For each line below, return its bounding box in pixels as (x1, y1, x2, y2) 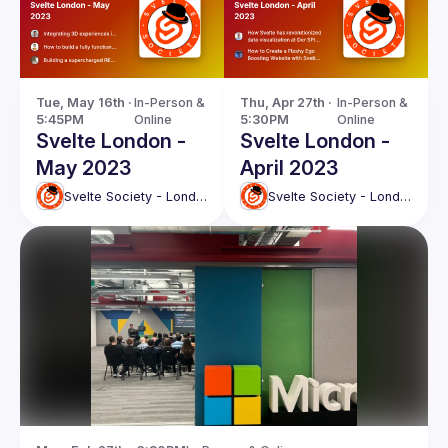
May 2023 (36, 156, 131, 180)
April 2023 (240, 156, 338, 180)
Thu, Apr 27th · (240, 95, 332, 110)
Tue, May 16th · (36, 95, 132, 110)
